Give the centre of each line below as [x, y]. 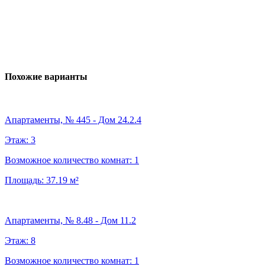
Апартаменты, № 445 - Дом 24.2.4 [73, 119]
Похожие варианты [46, 76]
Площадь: [25, 180]
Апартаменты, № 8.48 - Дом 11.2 [70, 220]
